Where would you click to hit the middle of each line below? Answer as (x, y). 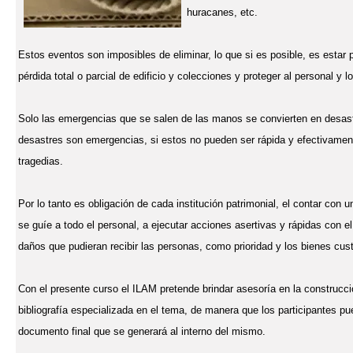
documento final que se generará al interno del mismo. (142, 331)
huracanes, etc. (222, 12)
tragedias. (41, 161)
